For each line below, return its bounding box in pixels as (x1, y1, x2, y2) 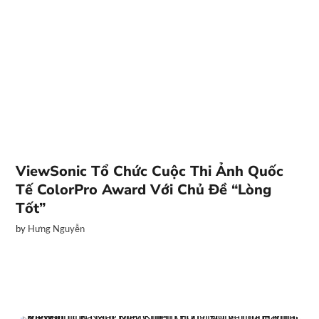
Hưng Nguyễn (28, 223, 85, 234)
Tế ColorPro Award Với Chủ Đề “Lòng (16, 180, 272, 199)
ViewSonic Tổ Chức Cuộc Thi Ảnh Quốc (16, 162, 284, 181)
